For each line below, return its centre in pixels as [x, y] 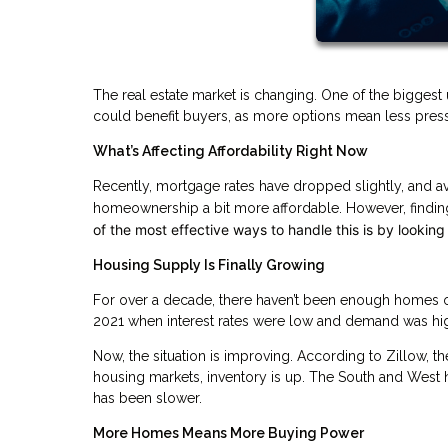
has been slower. [147, 397]
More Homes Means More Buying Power [228, 432]
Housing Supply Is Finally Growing [209, 264]
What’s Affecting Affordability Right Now [230, 150]
